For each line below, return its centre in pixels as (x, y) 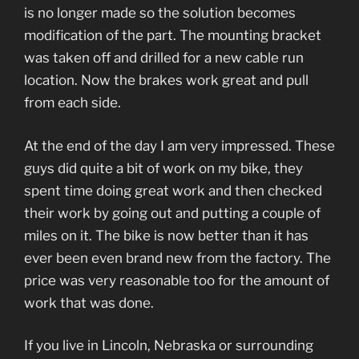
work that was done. (89, 303)
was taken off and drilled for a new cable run (164, 58)
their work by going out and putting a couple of (172, 213)
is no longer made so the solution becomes (160, 13)
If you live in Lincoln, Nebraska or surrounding (169, 346)
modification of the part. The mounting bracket (173, 36)
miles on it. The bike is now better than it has (166, 235)
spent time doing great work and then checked (173, 190)
